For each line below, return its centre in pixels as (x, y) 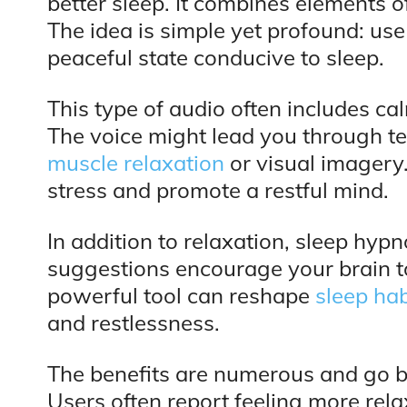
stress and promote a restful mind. (218, 190)
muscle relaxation (136, 163)
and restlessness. (134, 323)
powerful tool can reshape (181, 296)
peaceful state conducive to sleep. (216, 58)
